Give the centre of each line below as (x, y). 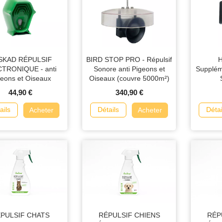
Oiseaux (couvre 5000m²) (129, 79)
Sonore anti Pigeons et (129, 69)
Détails (108, 110)
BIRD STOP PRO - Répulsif (129, 60)
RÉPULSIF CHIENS (129, 215)
